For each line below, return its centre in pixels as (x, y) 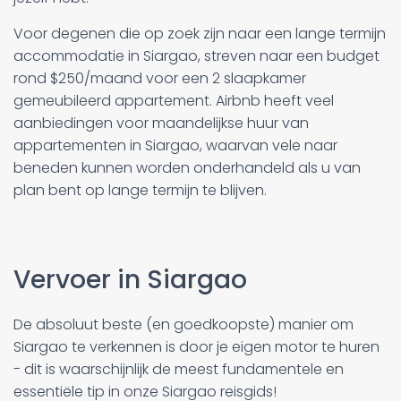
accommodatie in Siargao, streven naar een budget (196, 56)
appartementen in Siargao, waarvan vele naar (175, 146)
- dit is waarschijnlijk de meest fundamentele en (179, 370)
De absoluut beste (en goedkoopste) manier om (183, 325)
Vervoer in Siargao (130, 280)
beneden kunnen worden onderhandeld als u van (187, 168)
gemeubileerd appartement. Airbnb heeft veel (174, 101)
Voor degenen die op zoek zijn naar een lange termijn (200, 34)
